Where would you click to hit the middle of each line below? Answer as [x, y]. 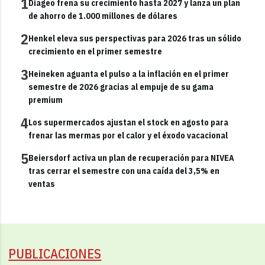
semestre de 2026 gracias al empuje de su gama [121, 87]
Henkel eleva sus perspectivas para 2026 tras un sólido [135, 38]
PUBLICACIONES [55, 253]
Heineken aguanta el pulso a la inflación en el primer [129, 74]
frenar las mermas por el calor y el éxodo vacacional [128, 135]
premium [46, 100]
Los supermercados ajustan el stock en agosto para [129, 122]
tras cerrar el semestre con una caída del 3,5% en [124, 171]
